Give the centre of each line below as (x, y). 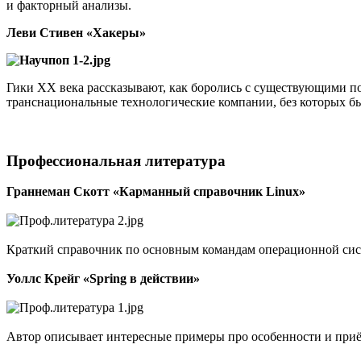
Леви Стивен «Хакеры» (76, 32)
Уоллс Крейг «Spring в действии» (103, 279)
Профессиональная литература (118, 160)
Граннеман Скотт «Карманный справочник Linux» (156, 192)
